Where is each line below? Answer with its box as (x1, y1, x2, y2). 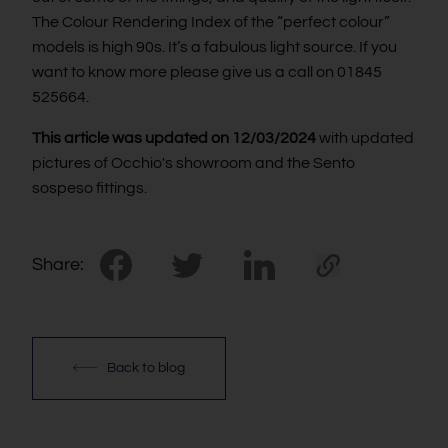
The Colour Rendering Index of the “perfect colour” (32, 14, 390, 31)
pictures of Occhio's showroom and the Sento (32, 155, 355, 172)
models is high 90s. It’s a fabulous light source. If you (32, 39, 397, 56)
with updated (316, 130, 414, 147)
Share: (32, 255, 84, 275)
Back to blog (107, 361, 185, 376)
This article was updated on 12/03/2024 (32, 130, 316, 147)
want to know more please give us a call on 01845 (32, 64, 382, 81)
